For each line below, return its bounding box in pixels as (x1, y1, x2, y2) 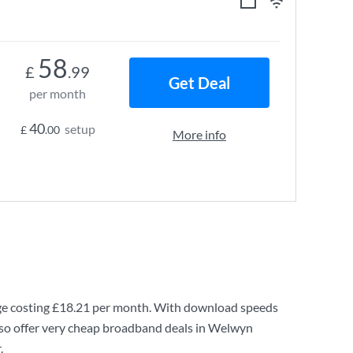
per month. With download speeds (90, 299, 278, 314)
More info (173, 127, 226, 142)
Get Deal (169, 73, 230, 92)
